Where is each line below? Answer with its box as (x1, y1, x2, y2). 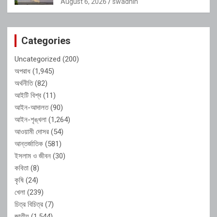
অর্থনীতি (15, 78, 33, 88)
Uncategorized (15, 54, 61, 63)
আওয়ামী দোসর (15, 127, 49, 136)
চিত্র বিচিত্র (15, 200, 43, 209)
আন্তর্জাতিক (15, 139, 43, 148)
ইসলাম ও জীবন (15, 151, 51, 160)
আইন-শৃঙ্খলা (15, 115, 46, 124)
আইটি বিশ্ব (15, 91, 41, 100)
